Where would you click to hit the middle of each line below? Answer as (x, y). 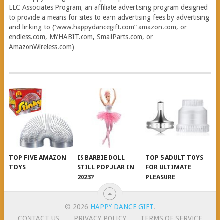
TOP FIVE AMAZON (38, 157)
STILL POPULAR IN (106, 167)
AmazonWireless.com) (41, 47)
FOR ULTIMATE (168, 167)
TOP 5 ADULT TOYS (175, 157)
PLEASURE (161, 177)
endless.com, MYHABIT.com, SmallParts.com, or (81, 37)
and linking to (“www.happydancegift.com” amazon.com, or (97, 27)
